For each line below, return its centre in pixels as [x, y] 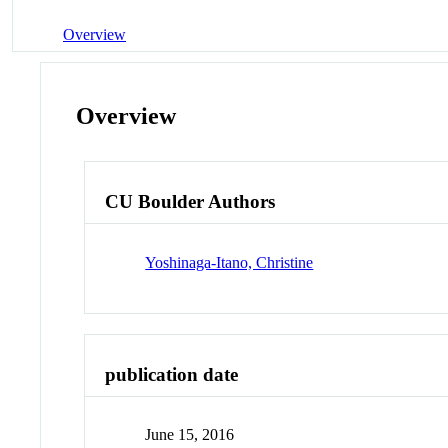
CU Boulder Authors [190, 202]
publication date [172, 374]
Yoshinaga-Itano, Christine [229, 262]
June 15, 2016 [190, 435]
